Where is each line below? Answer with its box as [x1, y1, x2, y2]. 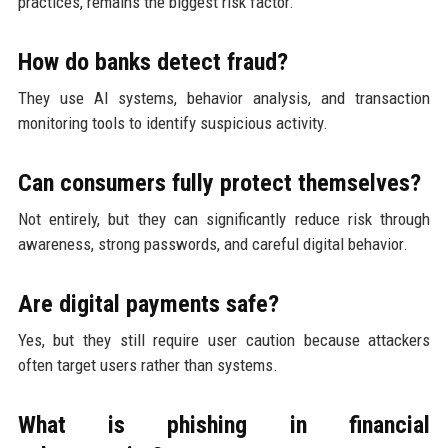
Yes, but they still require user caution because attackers [17, 329, 431, 350]
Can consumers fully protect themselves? [17, 168, 421, 197]
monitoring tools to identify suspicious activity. [17, 112, 328, 133]
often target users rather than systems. [17, 354, 278, 375]
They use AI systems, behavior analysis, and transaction [17, 87, 431, 108]
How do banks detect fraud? [17, 47, 288, 76]
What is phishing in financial [17, 410, 431, 439]
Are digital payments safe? [17, 289, 279, 318]
